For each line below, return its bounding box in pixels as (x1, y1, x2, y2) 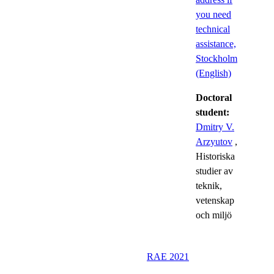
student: (196, 106, 229, 117)
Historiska (196, 150, 235, 161)
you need (196, 9, 231, 20)
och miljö (196, 209, 232, 220)
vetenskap (196, 194, 234, 206)
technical (196, 23, 230, 34)
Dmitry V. (196, 121, 234, 132)
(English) (196, 67, 231, 78)
